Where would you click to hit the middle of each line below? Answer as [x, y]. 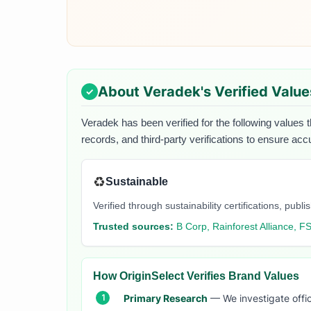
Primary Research [166, 298]
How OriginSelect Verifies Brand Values [196, 276]
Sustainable [137, 182]
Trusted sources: [133, 226]
